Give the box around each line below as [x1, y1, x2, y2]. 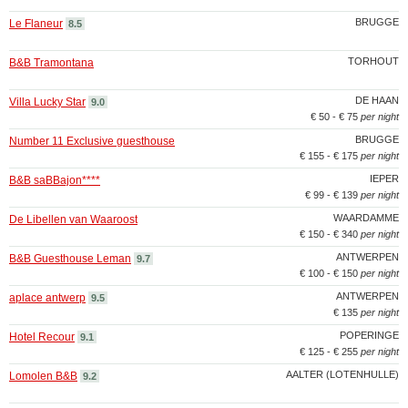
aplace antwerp [9, 291, 86, 304]
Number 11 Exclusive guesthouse [9, 135, 175, 148]
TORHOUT [348, 56, 399, 66]
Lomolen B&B [9, 370, 77, 382]
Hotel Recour [9, 331, 75, 343]
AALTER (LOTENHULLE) [286, 369, 399, 380]
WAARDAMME [333, 212, 399, 223]
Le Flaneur [9, 17, 63, 30]
